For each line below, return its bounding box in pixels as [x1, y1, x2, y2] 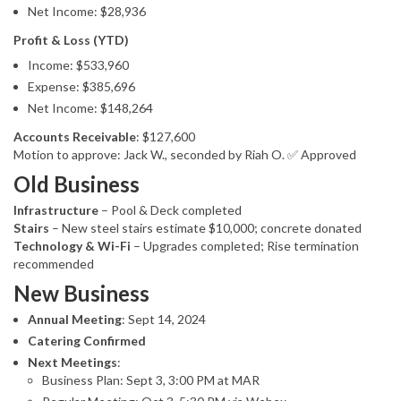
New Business [13, 280, 149, 307]
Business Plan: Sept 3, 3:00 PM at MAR [42, 372, 260, 388]
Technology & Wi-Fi [13, 238, 131, 254]
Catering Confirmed [28, 333, 146, 349]
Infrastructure [13, 202, 98, 218]
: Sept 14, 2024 [122, 311, 206, 328]
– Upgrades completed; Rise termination [131, 238, 359, 254]
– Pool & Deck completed [98, 202, 242, 218]
